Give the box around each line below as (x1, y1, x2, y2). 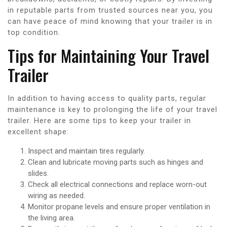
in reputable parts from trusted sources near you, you (8, 5, 213, 15)
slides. (28, 168, 49, 178)
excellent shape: (8, 127, 69, 136)
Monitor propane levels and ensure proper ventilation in (28, 202, 210, 211)
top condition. (8, 27, 60, 37)
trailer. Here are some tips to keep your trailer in (8, 116, 191, 125)
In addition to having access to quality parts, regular (8, 93, 206, 103)
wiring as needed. (28, 191, 85, 200)
